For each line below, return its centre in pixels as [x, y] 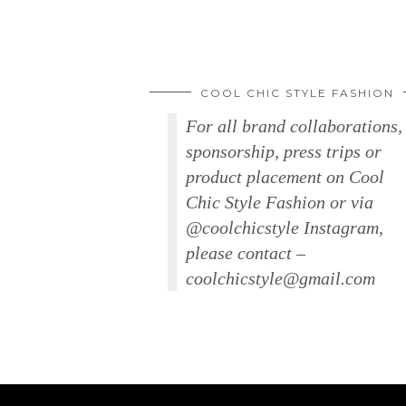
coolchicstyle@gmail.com [280, 278]
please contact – [246, 252]
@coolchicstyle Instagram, [285, 227]
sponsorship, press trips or [284, 151]
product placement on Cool [285, 176]
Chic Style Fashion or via [280, 202]
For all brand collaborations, [294, 126]
